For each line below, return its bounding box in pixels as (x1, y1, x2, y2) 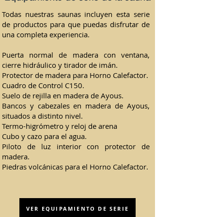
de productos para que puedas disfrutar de (2, 19, 150, 29)
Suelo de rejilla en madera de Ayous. (2, 91, 124, 100)
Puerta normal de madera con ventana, (2, 50, 150, 60)
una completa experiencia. (2, 30, 90, 39)
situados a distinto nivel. (2, 111, 83, 121)
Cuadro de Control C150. (2, 80, 84, 90)
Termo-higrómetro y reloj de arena (2, 121, 117, 131)
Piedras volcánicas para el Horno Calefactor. (2, 162, 148, 171)
